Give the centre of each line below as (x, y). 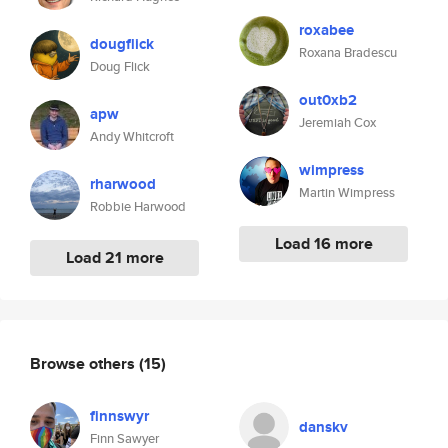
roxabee (326, 30)
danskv (323, 427)
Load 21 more (114, 257)
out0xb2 (328, 100)
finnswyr (119, 416)
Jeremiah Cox (337, 122)
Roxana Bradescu (348, 52)
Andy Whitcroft (132, 136)
